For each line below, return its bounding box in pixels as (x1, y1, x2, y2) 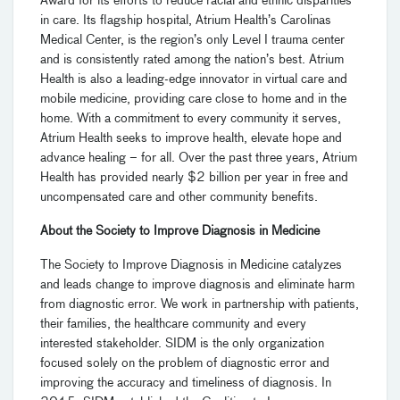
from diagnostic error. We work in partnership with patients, (40, 298, 359, 312)
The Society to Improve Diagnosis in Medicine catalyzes (40, 259, 342, 272)
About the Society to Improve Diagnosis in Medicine (40, 225, 320, 238)
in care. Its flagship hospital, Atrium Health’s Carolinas (40, 14, 331, 28)
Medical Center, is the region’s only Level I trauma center (40, 34, 345, 47)
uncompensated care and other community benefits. (40, 191, 318, 204)
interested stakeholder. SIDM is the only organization (40, 337, 324, 351)
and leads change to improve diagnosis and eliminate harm (40, 279, 354, 292)
